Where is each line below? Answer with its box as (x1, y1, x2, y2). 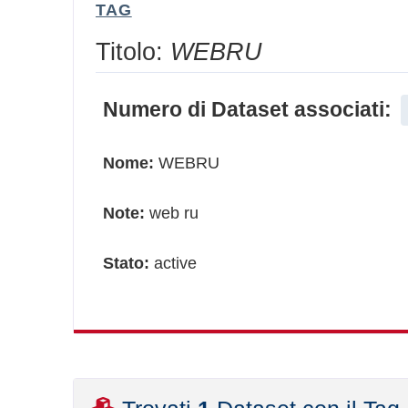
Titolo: (96, 38, 170, 66)
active (149, 254, 197, 272)
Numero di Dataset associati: (103, 98, 392, 121)
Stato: (103, 254, 149, 272)
